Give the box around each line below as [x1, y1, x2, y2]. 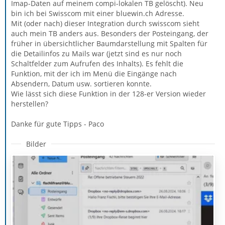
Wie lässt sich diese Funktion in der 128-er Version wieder [11, 88, 206, 98]
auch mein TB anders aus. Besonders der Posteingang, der [11, 28, 208, 38]
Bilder [26, 139, 46, 149]
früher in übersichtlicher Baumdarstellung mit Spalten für [11, 38, 207, 48]
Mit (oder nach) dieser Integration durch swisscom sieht [11, 18, 199, 28]
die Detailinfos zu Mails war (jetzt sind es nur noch [11, 48, 182, 58]
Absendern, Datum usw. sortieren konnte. [11, 78, 152, 88]
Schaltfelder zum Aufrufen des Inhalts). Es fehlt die [11, 58, 183, 68]
